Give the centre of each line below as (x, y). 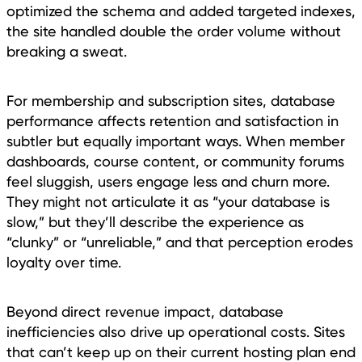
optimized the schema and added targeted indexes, (181, 11)
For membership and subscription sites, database (171, 100)
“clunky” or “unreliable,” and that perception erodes (180, 242)
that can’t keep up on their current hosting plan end (181, 351)
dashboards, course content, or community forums (175, 161)
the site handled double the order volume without (174, 31)
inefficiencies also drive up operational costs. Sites (176, 331)
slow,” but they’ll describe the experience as (155, 221)
